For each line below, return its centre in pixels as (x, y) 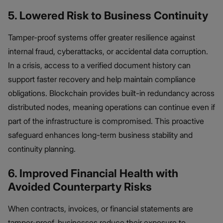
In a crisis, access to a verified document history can (99, 65)
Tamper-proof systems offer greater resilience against (102, 38)
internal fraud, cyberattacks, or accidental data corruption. (108, 52)
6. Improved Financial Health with (93, 173)
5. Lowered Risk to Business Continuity (108, 16)
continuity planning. (42, 149)
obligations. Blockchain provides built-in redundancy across (111, 93)
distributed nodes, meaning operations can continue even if (111, 107)
